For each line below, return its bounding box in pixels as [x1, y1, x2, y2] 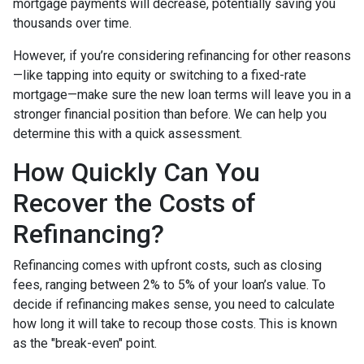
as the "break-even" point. [13, 336, 157, 352]
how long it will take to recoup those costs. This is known [13, 316, 337, 332]
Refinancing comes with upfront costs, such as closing [13, 258, 322, 274]
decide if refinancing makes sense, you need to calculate [13, 297, 335, 313]
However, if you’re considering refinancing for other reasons [13, 48, 351, 64]
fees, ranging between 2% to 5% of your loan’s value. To [13, 277, 326, 293]
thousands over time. [13, 15, 132, 32]
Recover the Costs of [13, 188, 256, 219]
